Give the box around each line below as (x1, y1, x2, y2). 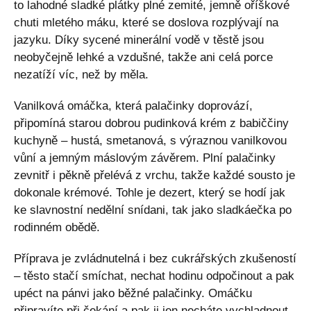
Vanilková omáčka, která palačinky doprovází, (14, 99, 253, 112)
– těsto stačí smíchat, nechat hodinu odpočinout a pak (14, 269, 294, 283)
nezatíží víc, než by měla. (14, 68, 149, 81)
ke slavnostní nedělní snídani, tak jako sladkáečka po (14, 203, 292, 217)
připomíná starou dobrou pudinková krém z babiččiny (14, 117, 289, 130)
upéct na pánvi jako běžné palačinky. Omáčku (14, 287, 252, 300)
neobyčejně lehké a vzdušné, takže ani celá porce (14, 51, 273, 64)
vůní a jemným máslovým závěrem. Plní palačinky (14, 151, 276, 165)
